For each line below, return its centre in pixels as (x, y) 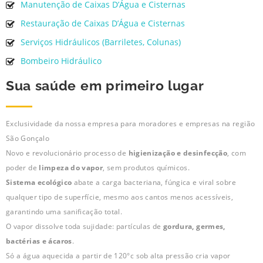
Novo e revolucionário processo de (67, 153)
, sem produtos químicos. (146, 167)
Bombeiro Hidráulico (61, 60)
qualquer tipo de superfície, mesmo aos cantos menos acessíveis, (120, 197)
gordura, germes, (194, 226)
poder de (23, 167)
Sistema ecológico (39, 182)
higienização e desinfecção (178, 153)
